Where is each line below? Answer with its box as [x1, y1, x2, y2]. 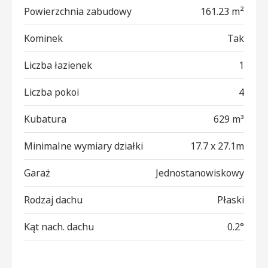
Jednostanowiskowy [156, 166, 244, 179]
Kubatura [24, 112, 66, 126]
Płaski [217, 193, 244, 206]
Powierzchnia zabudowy [24, 4, 132, 18]
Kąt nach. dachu [24, 220, 94, 233]
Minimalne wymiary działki [24, 139, 143, 153]
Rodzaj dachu [24, 193, 83, 206]
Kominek [24, 31, 63, 45]
